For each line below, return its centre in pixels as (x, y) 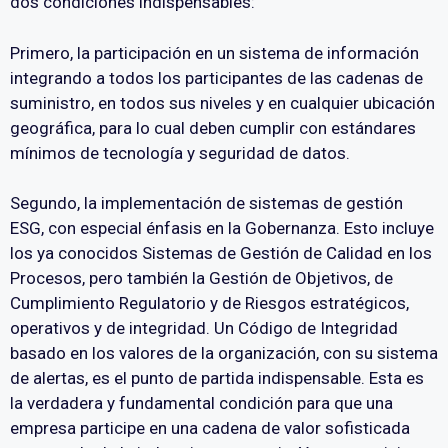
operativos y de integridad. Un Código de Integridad (204, 328)
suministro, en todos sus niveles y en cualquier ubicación (222, 102)
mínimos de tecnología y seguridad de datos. (180, 152)
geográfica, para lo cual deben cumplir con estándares (213, 127)
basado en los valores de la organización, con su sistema (224, 353)
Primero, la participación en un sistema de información (214, 52)
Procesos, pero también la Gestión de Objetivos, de (201, 278)
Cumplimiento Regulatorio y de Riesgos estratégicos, (209, 303)
